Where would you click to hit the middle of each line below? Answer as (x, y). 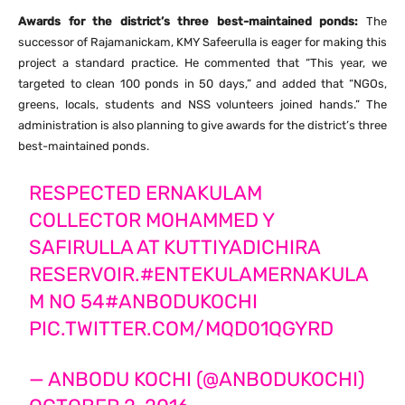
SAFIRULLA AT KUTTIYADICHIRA (175, 248)
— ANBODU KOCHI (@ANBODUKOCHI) (197, 380)
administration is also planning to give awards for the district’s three (202, 126)
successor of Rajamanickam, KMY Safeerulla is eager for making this (202, 42)
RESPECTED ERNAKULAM (146, 193)
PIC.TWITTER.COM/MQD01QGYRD (182, 329)
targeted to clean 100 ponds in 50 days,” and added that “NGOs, (202, 84)
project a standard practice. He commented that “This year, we (202, 63)
